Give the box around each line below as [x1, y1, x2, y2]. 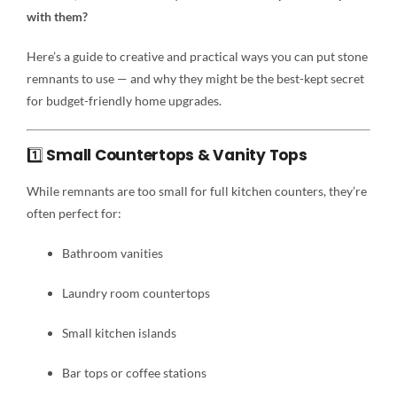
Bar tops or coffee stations [61, 364, 206, 380]
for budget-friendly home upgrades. [26, 93, 222, 109]
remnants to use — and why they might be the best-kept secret [26, 71, 364, 87]
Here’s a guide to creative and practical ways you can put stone [26, 49, 368, 65]
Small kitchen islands [61, 324, 176, 340]
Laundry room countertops [61, 284, 210, 300]
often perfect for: [26, 205, 121, 221]
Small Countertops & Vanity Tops [46, 144, 307, 167]
